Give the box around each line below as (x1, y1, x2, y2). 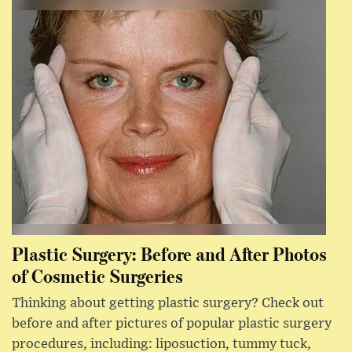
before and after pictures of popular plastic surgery (12, 316, 332, 331)
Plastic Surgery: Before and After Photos (12, 240, 327, 266)
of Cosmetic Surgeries (12, 262, 183, 288)
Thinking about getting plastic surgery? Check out (12, 295, 324, 310)
